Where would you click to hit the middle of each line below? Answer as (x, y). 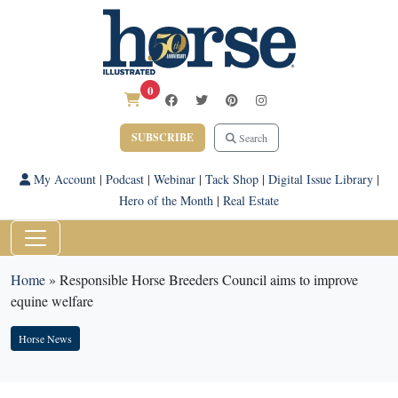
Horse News (45, 338)
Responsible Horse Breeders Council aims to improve (209, 279)
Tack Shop (231, 179)
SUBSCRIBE (162, 137)
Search (251, 138)
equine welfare (52, 301)
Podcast (124, 179)
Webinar (174, 179)
